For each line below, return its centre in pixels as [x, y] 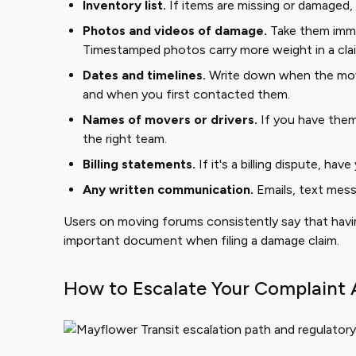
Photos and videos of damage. [175, 31]
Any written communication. [168, 190]
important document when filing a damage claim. [201, 240]
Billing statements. [139, 164]
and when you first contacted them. [186, 94]
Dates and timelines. [144, 75]
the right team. [125, 139]
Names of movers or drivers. [170, 120]
